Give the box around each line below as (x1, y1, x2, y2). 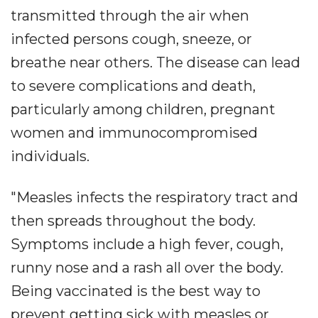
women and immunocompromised (11, 124, 258, 142)
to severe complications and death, (11, 77, 256, 95)
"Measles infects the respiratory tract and (11, 189, 298, 207)
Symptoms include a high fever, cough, (11, 236, 283, 253)
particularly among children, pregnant (11, 101, 275, 119)
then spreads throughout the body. (11, 212, 256, 230)
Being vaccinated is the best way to (11, 283, 261, 300)
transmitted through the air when (11, 7, 249, 25)
